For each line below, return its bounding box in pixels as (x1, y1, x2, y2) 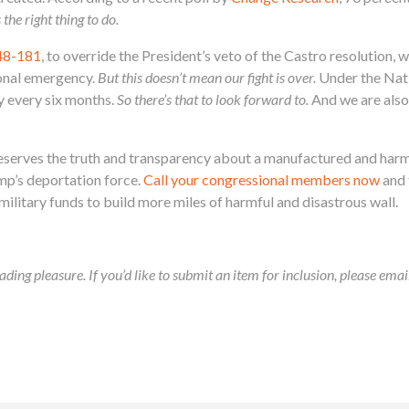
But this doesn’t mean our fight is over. (98, 68, 316, 86)
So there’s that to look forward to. (117, 89, 309, 108)
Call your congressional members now (143, 170, 380, 188)
